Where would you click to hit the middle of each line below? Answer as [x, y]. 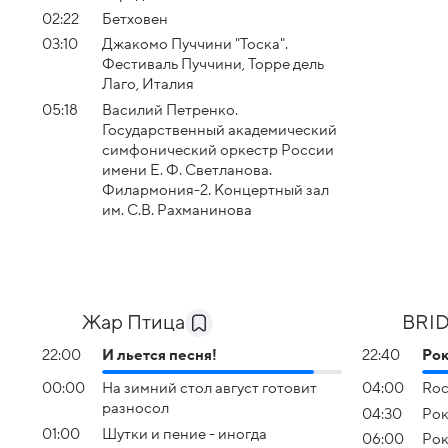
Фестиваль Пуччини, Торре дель [213, 64]
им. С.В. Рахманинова [177, 209]
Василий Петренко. [170, 109]
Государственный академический [219, 129]
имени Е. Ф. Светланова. [187, 169]
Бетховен [135, 18]
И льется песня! [159, 354]
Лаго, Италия [148, 84]
